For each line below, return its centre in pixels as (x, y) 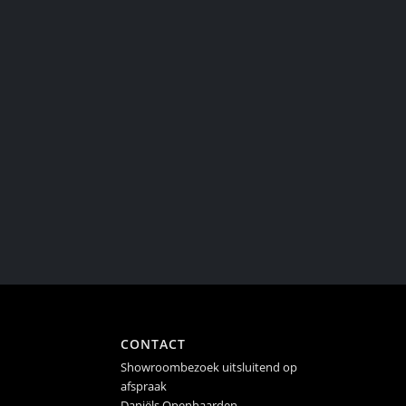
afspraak (143, 386)
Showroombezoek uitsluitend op (208, 367)
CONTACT (153, 343)
